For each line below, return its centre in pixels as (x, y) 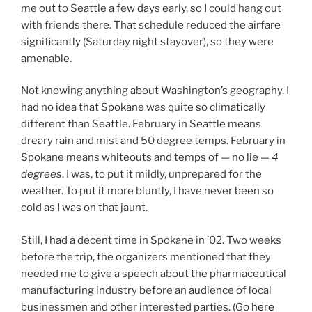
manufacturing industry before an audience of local (146, 290)
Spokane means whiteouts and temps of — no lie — (146, 158)
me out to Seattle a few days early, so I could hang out (151, 8)
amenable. (46, 58)
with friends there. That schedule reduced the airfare (151, 25)
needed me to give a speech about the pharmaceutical (154, 273)
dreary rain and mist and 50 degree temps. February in (153, 141)
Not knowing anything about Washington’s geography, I (155, 91)
